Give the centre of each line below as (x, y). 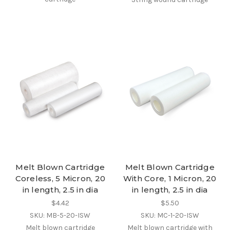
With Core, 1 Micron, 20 (170, 178)
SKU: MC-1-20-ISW (170, 215)
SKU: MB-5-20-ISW (60, 215)
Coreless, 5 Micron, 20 (60, 178)
